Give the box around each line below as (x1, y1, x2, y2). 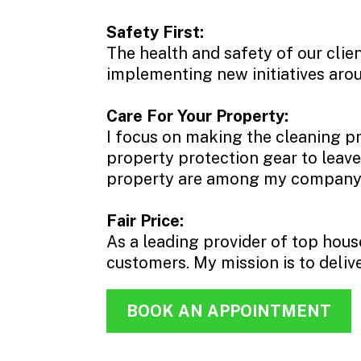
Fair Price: (106, 211, 184, 230)
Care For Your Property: (106, 106, 288, 126)
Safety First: (106, 23, 204, 42)
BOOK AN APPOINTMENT (127, 301, 331, 321)
